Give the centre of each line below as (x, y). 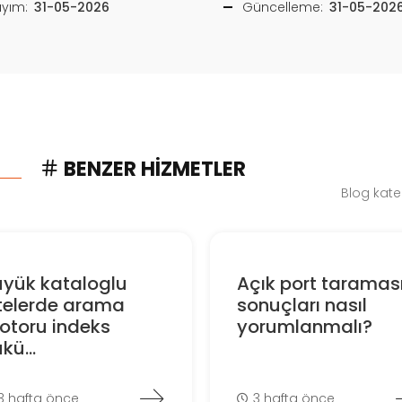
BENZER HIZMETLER (152, 169)
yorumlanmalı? (304, 327)
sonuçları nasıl (301, 306)
